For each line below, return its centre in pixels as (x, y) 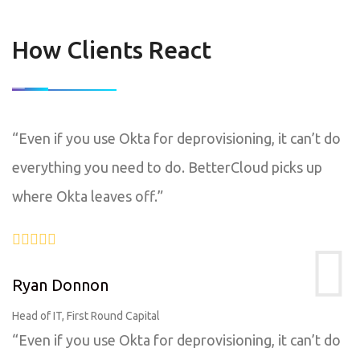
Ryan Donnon (60, 285)
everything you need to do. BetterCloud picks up (167, 167)
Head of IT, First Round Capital (86, 316)
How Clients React (112, 50)
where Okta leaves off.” (88, 196)
